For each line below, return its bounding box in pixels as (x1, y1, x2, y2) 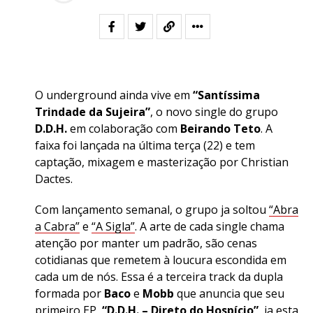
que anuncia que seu (174, 286, 284, 301)
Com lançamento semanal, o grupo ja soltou (35, 202, 269, 217)
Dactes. (35, 171, 73, 187)
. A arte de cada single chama (135, 219, 284, 234)
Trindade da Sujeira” (35, 104, 150, 119)
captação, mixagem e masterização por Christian (35, 154, 289, 170)
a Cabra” (35, 219, 80, 234)
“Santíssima (193, 87, 260, 103)
